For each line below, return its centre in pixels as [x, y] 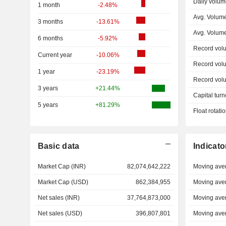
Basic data [59, 146]
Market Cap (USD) [63, 182]
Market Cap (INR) [62, 166]
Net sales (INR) [59, 198]
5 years [48, 105]
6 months [50, 38]
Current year [55, 55]
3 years [48, 88]
